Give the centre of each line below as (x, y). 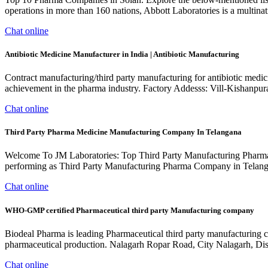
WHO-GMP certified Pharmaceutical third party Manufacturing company (130, 210)
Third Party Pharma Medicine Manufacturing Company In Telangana (123, 132)
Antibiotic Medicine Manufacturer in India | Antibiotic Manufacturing (122, 54)
